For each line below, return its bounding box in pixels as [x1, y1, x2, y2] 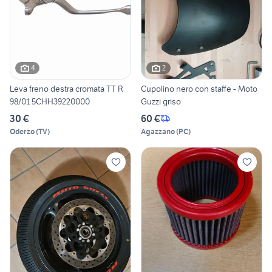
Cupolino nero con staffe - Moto [141, 83, 257, 94]
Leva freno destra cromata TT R [10, 83, 123, 94]
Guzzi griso [141, 95, 181, 107]
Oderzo [10, 126, 35, 136]
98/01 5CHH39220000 [10, 95, 90, 107]
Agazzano [141, 126, 175, 136]
